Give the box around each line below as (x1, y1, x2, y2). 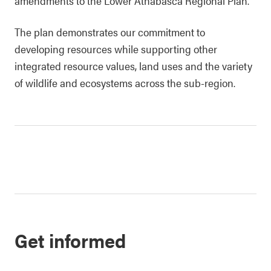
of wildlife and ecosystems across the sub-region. (15, 75, 235, 90)
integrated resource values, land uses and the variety (15, 58, 252, 73)
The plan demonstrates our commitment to (15, 24, 205, 39)
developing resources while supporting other (15, 41, 217, 56)
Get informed (15, 226, 126, 253)
